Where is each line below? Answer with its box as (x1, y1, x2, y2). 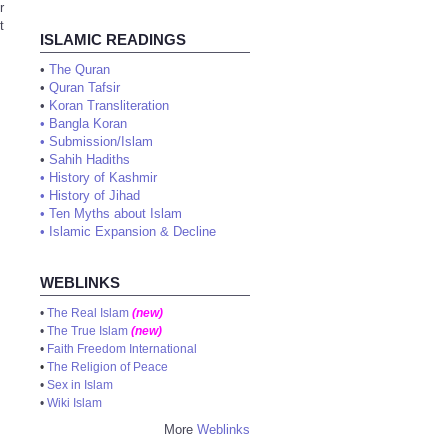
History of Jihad (49, 188, 140, 203)
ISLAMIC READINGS (40, 31, 186, 48)
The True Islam (47, 324, 128, 338)
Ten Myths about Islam (49, 206, 182, 221)
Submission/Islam (49, 134, 153, 149)
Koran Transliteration (49, 98, 169, 113)
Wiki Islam (47, 396, 102, 410)
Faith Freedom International (47, 342, 197, 356)
